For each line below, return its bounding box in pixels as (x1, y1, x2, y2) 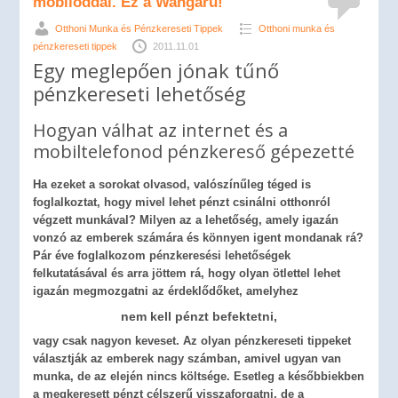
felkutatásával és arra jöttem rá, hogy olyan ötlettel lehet (33, 267, 341, 280)
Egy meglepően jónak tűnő (33, 57, 280, 84)
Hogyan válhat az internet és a (33, 118, 289, 142)
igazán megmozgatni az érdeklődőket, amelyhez (33, 284, 299, 298)
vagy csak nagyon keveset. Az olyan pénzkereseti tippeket (33, 334, 352, 347)
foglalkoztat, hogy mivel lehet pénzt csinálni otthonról (33, 195, 331, 209)
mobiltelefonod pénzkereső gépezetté (33, 139, 355, 163)
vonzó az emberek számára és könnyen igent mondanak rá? (33, 231, 364, 244)
